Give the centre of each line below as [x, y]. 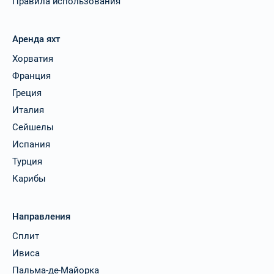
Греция [27, 93]
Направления [42, 216]
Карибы [29, 178]
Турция [27, 161]
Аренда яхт [36, 39]
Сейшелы [33, 127]
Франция [31, 76]
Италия [28, 110]
